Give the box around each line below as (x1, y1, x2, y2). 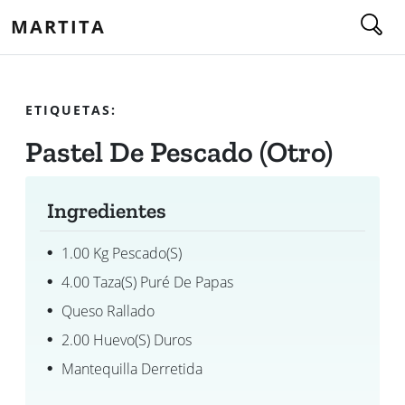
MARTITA (11, 14, 106, 39)
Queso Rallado (61, 301, 155, 321)
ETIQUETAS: (25, 101, 117, 118)
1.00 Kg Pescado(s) (61, 243, 182, 263)
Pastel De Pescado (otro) (25, 135, 333, 169)
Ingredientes (47, 198, 166, 223)
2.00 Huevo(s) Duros (61, 330, 192, 350)
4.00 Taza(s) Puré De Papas (61, 272, 233, 292)
